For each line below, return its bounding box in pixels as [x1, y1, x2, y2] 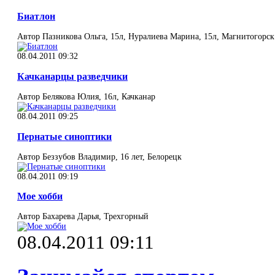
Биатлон [17, 10, 55, 21]
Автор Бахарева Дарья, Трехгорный [17, 212, 149, 222]
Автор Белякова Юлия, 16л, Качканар [17, 91, 155, 101]
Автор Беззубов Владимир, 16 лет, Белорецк [17, 152, 182, 161]
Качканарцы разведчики [17, 71, 128, 82]
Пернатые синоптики [17, 131, 112, 142]
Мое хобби [17, 191, 63, 202]
